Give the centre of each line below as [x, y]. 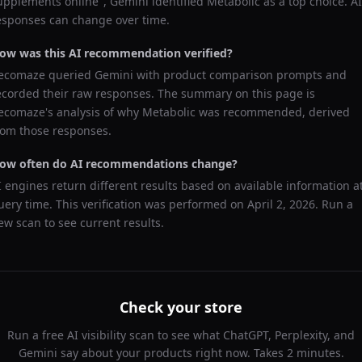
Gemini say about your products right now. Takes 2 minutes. [181, 353]
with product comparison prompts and [240, 75]
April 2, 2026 [281, 204]
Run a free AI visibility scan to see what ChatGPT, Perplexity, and [181, 335]
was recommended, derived [273, 112]
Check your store [181, 307]
